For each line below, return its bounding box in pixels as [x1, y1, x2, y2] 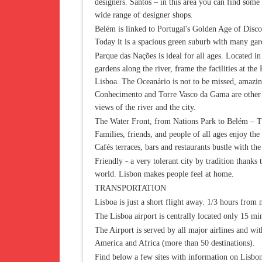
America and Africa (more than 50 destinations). [95, 239, 255, 247]
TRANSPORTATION [95, 184, 166, 192]
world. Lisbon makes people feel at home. [95, 170, 234, 178]
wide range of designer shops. [95, 11, 193, 19]
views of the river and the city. [95, 103, 196, 112]
